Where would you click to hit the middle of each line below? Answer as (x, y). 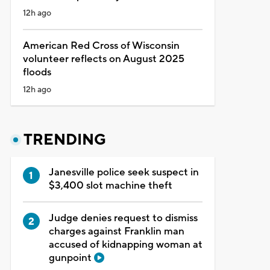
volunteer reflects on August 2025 (103, 59)
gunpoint (71, 258)
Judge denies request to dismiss (123, 218)
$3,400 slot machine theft (110, 185)
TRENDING (64, 140)
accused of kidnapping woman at (125, 244)
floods (37, 72)
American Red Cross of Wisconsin (101, 46)
